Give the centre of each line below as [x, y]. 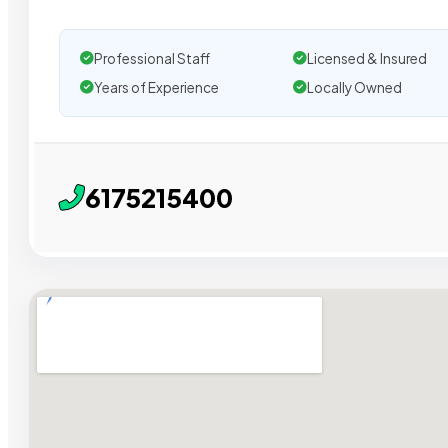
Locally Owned [354, 87]
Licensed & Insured [366, 58]
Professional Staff [152, 58]
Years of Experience [156, 87]
